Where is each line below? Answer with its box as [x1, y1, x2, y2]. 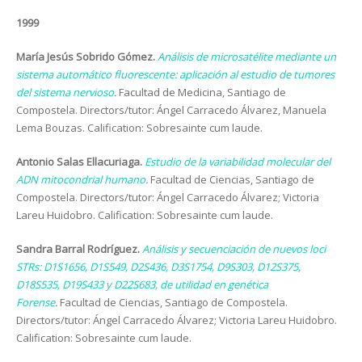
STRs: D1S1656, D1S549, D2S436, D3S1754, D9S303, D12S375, [16, 259, 301, 274]
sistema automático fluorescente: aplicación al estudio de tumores [16, 67, 335, 82]
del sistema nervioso [16, 85, 114, 99]
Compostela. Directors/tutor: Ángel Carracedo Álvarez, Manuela [16, 103, 326, 117]
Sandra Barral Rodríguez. [16, 242, 142, 256]
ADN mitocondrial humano [16, 172, 145, 187]
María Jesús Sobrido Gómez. [16, 49, 158, 64]
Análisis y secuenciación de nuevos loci [142, 242, 326, 256]
